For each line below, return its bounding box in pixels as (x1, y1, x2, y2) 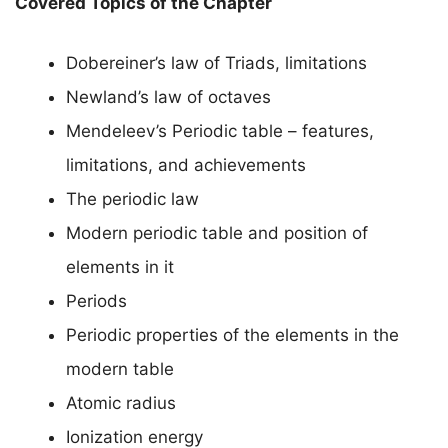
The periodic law (66, 188, 199, 209)
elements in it (66, 256, 174, 277)
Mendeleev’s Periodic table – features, (66, 120, 374, 141)
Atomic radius (66, 392, 176, 413)
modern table (66, 358, 174, 379)
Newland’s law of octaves (66, 86, 271, 107)
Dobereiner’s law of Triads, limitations (66, 52, 367, 73)
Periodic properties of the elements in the (66, 324, 399, 345)
